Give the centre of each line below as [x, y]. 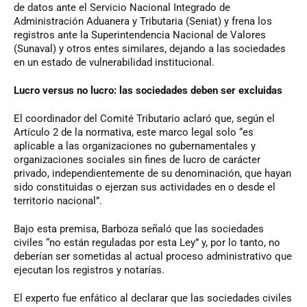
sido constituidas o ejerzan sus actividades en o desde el [145, 187]
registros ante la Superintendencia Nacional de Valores [140, 35]
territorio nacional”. [58, 200]
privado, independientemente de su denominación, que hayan [152, 173]
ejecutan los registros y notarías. [89, 270]
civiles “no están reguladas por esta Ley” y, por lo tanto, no [147, 242]
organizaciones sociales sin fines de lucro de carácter [137, 159]
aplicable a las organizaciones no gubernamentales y [135, 146]
